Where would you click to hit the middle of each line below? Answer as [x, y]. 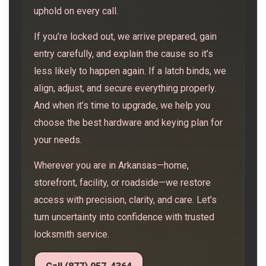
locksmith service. [72, 235]
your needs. [58, 140]
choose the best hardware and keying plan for [128, 123]
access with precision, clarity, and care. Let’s [125, 200]
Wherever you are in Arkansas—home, [111, 166]
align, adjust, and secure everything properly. [125, 88]
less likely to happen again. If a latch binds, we [130, 71]
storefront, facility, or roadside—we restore [122, 183]
